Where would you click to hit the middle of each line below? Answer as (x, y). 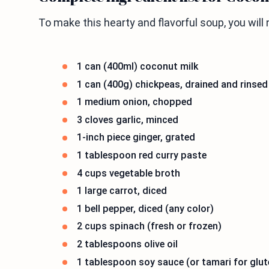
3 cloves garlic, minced (128, 119)
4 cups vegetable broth (128, 173)
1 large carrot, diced (122, 191)
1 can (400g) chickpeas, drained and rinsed (172, 84)
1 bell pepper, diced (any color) (145, 208)
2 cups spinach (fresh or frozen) (149, 226)
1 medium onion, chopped (134, 102)
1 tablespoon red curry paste (142, 155)
